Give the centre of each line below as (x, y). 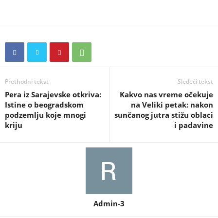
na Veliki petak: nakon (172, 105)
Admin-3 (109, 203)
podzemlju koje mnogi (45, 115)
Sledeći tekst (195, 82)
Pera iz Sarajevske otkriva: (53, 94)
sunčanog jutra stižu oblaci (164, 115)
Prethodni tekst (27, 82)
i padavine (194, 125)
